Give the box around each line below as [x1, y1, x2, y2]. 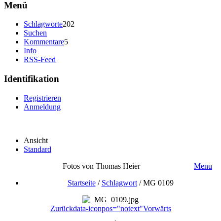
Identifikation [4, 74, 59, 84]
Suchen [24, 29, 47, 37]
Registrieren [24, 93, 61, 102]
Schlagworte [24, 20, 63, 29]
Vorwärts [143, 204, 171, 213]
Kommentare [24, 37, 64, 46]
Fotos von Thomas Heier [63, 161, 140, 170]
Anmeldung [24, 102, 61, 111]
